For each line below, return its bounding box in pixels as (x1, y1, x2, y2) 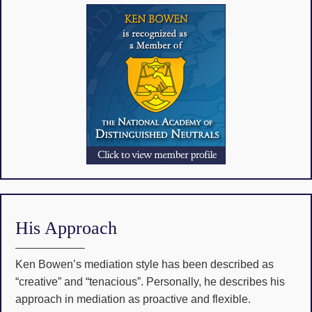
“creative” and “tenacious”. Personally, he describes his (15, 276, 285, 288)
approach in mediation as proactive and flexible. (15, 293, 251, 306)
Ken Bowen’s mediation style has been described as (15, 258, 274, 271)
